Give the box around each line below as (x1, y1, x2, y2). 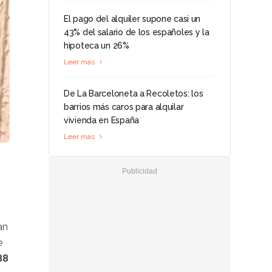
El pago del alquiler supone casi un (64, 14, 201, 24)
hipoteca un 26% (64, 41, 129, 50)
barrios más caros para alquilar (64, 102, 184, 112)
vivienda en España (64, 115, 139, 125)
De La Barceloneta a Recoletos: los (64, 89, 203, 98)
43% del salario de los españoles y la (64, 27, 209, 37)
